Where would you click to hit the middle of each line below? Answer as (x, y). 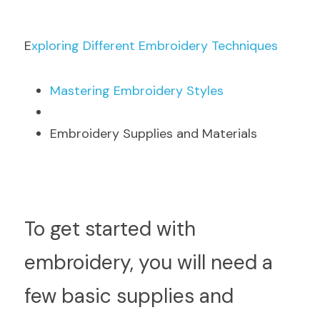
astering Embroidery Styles (142, 91)
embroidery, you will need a (149, 262)
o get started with (115, 229)
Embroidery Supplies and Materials (154, 134)
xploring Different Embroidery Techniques (155, 46)
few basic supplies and (129, 296)
